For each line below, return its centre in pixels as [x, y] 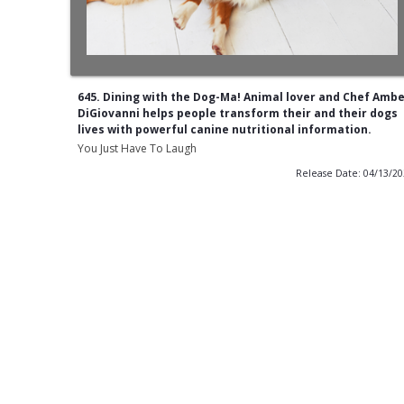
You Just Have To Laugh [137, 149]
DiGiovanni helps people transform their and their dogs [237, 114]
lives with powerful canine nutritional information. [224, 130]
